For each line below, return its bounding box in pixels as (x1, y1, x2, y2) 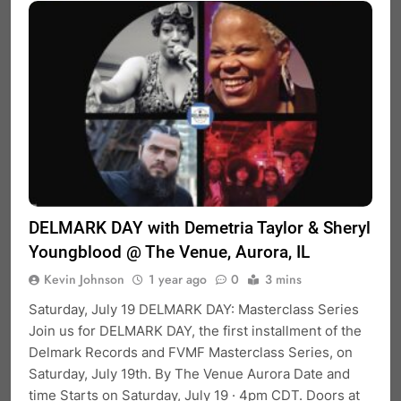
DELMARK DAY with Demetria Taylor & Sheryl (29, 218, 371, 239)
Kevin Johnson (44, 270, 124, 289)
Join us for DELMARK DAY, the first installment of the (29, 322, 362, 340)
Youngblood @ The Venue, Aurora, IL (29, 242, 310, 263)
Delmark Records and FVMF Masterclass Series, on (29, 344, 353, 362)
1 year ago (149, 270, 207, 289)
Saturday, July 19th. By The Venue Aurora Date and (29, 365, 350, 383)
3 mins (265, 270, 302, 289)
